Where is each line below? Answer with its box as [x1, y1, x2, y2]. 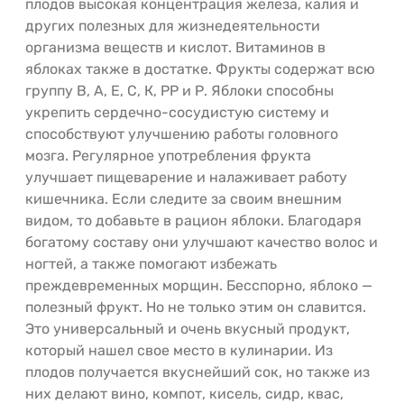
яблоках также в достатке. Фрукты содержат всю [25, 60, 375, 78]
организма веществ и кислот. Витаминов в [25, 38, 326, 56]
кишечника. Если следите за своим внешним [25, 189, 342, 207]
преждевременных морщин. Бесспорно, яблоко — [25, 276, 372, 294]
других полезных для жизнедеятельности [25, 16, 320, 34]
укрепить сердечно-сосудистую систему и [25, 103, 329, 121]
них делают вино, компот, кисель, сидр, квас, [25, 384, 344, 402]
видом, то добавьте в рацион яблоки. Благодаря [25, 211, 362, 229]
